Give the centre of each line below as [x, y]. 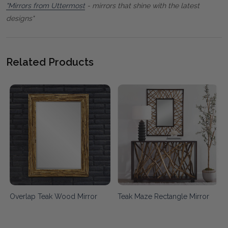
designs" [20, 18]
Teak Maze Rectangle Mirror [163, 196]
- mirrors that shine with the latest [142, 5]
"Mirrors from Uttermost [46, 5]
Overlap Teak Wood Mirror [53, 196]
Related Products [50, 62]
